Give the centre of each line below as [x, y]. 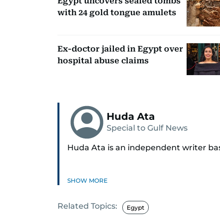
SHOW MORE [87, 180]
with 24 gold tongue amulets [117, 12]
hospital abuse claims [103, 60]
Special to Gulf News [147, 128]
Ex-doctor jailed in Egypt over [120, 49]
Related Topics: [87, 206]
